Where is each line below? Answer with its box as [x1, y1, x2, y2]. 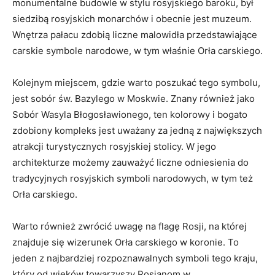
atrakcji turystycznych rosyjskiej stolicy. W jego [12, 141, 216, 152]
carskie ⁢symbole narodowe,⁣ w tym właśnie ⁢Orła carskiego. [12, 45, 263, 56]
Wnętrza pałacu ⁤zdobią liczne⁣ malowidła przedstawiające [12, 29, 257, 41]
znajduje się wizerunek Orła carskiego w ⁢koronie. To [12, 236, 239, 248]
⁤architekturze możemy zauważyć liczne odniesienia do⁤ [12, 157, 249, 168]
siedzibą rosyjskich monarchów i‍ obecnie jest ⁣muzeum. [12, 13, 252, 25]
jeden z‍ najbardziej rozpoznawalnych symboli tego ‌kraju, [12, 252, 258, 264]
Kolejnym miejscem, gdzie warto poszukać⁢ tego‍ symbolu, [12, 77, 260, 88]
